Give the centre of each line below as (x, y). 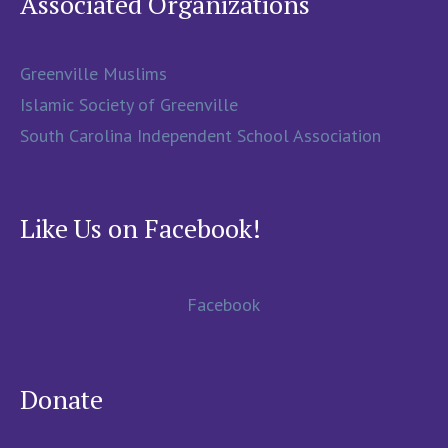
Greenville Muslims (94, 73)
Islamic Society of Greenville (129, 104)
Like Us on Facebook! (141, 228)
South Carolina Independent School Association (201, 135)
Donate (62, 399)
